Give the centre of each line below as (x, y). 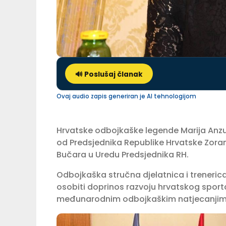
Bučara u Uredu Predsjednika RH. (123, 155)
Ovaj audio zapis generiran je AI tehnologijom (126, 97)
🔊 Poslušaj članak (109, 75)
